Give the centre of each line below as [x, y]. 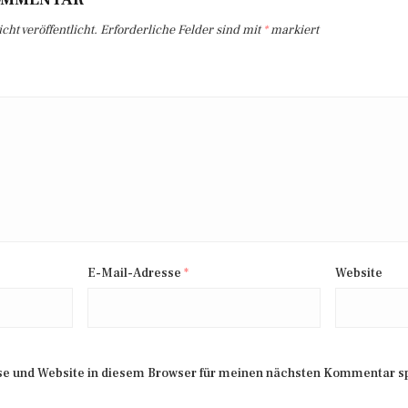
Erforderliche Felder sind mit [182, 30]
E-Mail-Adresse [136, 273]
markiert [293, 30]
